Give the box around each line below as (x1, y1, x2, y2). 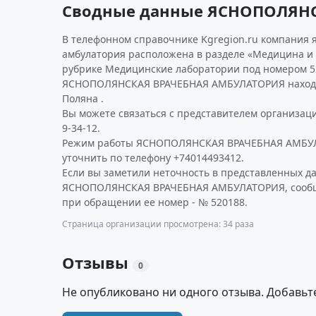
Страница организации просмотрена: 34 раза (62, 218, 254, 230)
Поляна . (62, 92, 104, 105)
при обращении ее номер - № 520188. (62, 195, 248, 209)
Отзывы (62, 252, 133, 273)
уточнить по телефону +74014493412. (62, 151, 244, 164)
